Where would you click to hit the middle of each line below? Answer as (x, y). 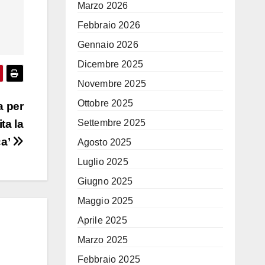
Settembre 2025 (112, 123)
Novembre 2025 (112, 84)
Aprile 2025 (102, 220)
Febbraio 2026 (109, 25)
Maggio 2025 (105, 201)
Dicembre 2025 (110, 64)
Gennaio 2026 (108, 45)
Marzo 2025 (103, 240)
